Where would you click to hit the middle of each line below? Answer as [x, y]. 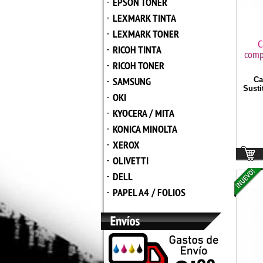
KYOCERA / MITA [144, 113]
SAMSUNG [132, 81]
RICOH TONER [139, 65]
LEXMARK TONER [146, 34]
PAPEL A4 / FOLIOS [149, 192]
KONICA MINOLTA [145, 129]
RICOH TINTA [137, 50]
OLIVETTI [131, 161]
